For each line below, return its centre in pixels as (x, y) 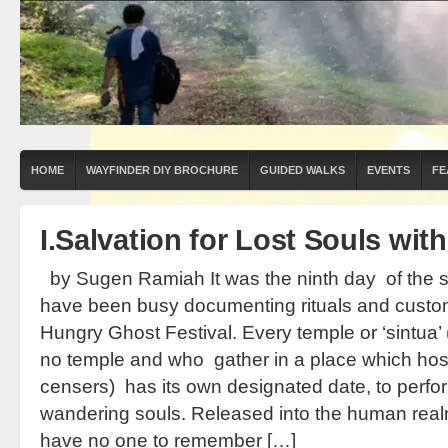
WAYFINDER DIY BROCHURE (162, 170)
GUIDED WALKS (302, 170)
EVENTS (388, 170)
